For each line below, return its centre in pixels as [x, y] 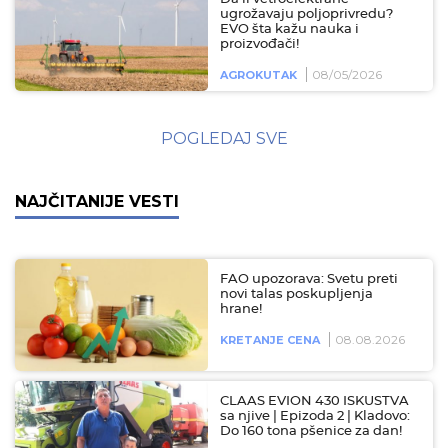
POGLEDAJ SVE [224, 138]
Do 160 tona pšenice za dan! [311, 431]
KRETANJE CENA [270, 339]
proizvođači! [259, 44]
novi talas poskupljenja [296, 294]
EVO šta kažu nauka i [289, 29]
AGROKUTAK [258, 74]
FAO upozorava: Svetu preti [309, 279]
